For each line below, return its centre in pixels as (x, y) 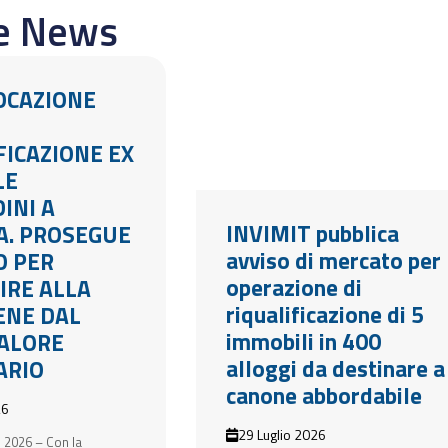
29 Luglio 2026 (281, 434)
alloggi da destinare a (335, 368)
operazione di (293, 287)
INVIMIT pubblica (312, 233)
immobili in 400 (303, 341)
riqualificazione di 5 (324, 314)
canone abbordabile (323, 395)
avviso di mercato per (333, 260)
